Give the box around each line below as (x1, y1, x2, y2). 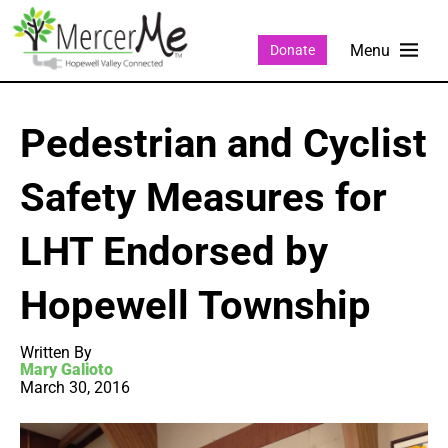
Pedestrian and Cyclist (20, 120, 427, 168)
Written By (20, 343, 92, 363)
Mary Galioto (20, 360, 113, 380)
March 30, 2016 (20, 378, 130, 398)
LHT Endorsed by (20, 228, 328, 276)
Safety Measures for (20, 174, 387, 222)
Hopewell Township (20, 282, 371, 330)
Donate (269, 41, 315, 58)
